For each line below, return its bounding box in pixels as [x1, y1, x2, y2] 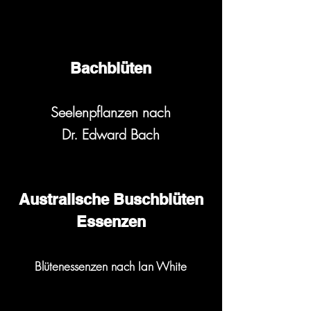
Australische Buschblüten [18, 190, 203, 209]
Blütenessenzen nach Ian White [35, 258, 187, 275]
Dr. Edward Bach [62, 125, 160, 144]
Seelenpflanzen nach [51, 103, 171, 122]
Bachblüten [70, 59, 151, 78]
